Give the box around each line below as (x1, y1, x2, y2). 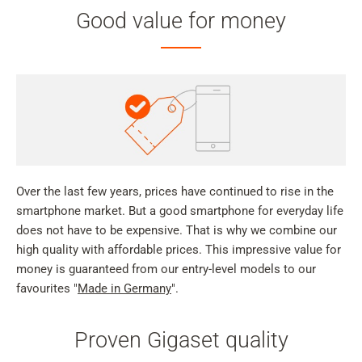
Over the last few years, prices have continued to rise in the (16, 184, 334, 200)
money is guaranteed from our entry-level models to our (16, 262, 316, 277)
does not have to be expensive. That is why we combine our (16, 223, 337, 238)
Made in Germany (78, 281, 171, 297)
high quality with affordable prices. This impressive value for (16, 242, 341, 258)
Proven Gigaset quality (74, 327, 288, 354)
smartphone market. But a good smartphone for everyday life (16, 204, 343, 219)
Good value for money (76, 7, 286, 34)
